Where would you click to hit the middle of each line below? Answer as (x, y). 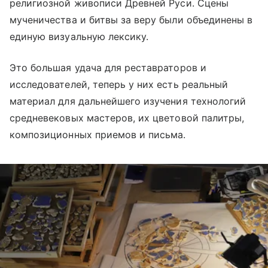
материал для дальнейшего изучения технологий (128, 101)
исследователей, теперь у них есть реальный (119, 84)
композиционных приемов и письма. (98, 134)
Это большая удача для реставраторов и (108, 67)
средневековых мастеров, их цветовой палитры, (127, 118)
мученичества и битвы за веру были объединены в (131, 19)
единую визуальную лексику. (79, 36)
